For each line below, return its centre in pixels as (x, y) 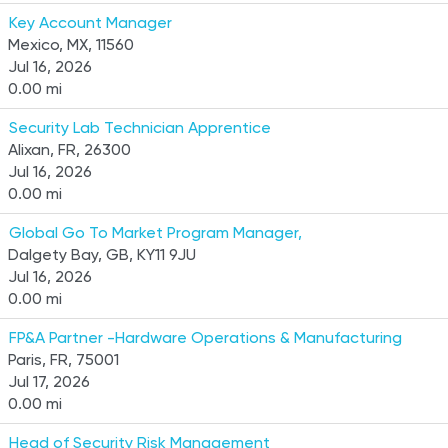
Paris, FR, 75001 (63, 359)
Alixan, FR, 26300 (69, 149)
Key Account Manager (90, 22)
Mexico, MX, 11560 (71, 44)
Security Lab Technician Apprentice (140, 127)
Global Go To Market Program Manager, (155, 232)
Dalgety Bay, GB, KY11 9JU (102, 254)
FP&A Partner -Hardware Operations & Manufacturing (205, 337)
